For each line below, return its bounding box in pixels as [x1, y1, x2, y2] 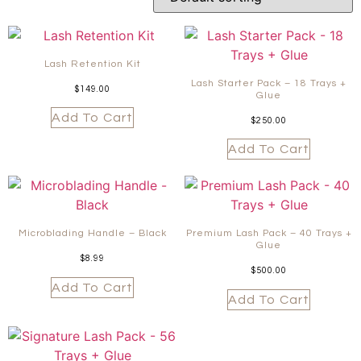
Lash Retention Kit [44, 58, 141, 69]
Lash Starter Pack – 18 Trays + [191, 77, 346, 89]
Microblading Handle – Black [18, 228, 167, 239]
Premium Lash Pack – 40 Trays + [185, 228, 352, 239]
